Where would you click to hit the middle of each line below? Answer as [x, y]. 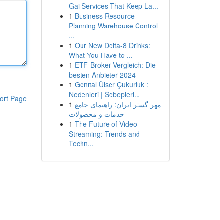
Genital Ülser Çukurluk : [111, 84]
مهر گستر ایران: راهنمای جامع [118, 104]
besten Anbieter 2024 [102, 75]
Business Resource [104, 16]
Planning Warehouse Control [113, 26]
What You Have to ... [100, 55]
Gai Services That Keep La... [113, 6]
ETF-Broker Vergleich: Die [115, 65]
